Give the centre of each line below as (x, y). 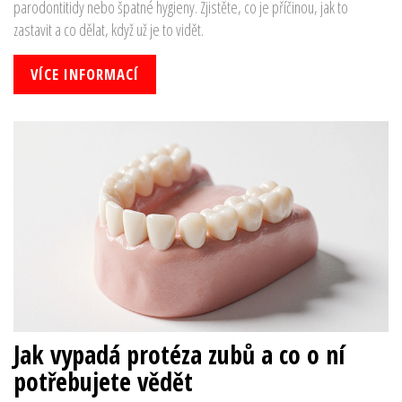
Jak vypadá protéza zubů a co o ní (179, 354)
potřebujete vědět (103, 381)
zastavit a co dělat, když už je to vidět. (109, 29)
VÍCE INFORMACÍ (84, 74)
